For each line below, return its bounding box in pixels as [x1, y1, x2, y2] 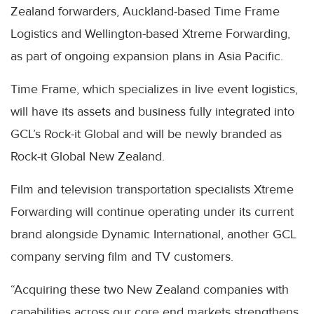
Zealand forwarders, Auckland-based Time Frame [11, 3, 280, 19]
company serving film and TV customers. [11, 248, 233, 264]
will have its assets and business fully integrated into [11, 103, 294, 119]
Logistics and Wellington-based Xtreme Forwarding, [11, 25, 290, 41]
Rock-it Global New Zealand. [11, 148, 165, 164]
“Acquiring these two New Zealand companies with [11, 281, 289, 297]
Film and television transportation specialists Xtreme [11, 181, 294, 197]
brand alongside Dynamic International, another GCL [11, 226, 296, 242]
